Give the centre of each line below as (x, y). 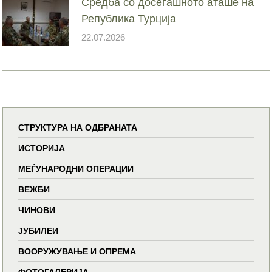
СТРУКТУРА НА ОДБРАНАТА (78, 127)
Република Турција (129, 19)
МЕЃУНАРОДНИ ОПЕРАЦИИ (76, 168)
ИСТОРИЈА (42, 148)
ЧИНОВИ (37, 210)
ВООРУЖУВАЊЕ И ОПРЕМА (77, 251)
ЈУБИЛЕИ (39, 230)
